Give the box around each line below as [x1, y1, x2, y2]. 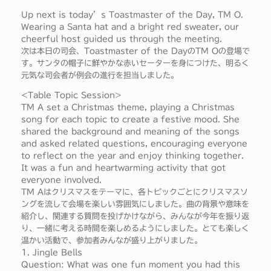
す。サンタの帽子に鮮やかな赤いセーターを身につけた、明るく [21, 59, 249, 68]
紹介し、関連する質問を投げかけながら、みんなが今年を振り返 [21, 212, 249, 221]
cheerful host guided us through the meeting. [21, 35, 222, 44]
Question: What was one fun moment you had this [21, 261, 240, 269]
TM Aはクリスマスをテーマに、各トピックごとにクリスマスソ [21, 188, 248, 197]
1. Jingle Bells [21, 249, 82, 257]
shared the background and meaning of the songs [21, 128, 240, 136]
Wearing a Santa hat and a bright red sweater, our [21, 23, 239, 31]
